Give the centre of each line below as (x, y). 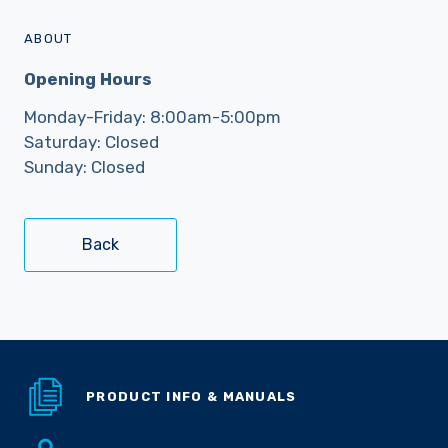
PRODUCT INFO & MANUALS (191, 396)
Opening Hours (88, 79)
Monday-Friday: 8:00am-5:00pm (152, 116)
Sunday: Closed (84, 166)
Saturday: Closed (91, 141)
